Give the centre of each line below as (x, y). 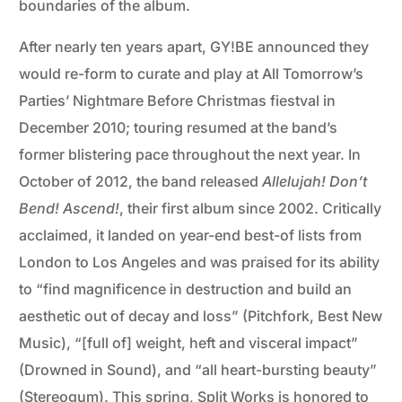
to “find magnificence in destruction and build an (186, 289)
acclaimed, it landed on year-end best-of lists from (191, 236)
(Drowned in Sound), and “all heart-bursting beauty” (198, 370)
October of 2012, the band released (141, 182)
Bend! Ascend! (70, 209)
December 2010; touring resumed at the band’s (179, 128)
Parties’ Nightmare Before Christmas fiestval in (178, 101)
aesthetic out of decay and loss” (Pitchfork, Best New (201, 316)
